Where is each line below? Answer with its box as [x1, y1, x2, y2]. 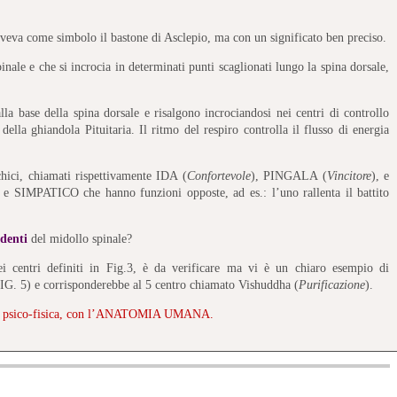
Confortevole [186, 168, 251, 183]
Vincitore [326, 168, 371, 183]
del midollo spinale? [31, 231, 133, 245]
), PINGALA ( [250, 168, 327, 183]
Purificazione [299, 277, 366, 292]
